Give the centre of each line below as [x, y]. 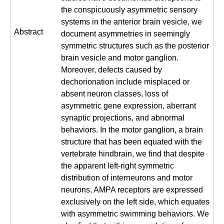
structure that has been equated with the [131, 142]
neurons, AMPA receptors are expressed [132, 190]
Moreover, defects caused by [111, 70]
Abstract [28, 32]
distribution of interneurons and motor [127, 178]
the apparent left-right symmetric [117, 166]
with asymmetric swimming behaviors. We [135, 214]
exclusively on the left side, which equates [135, 202]
